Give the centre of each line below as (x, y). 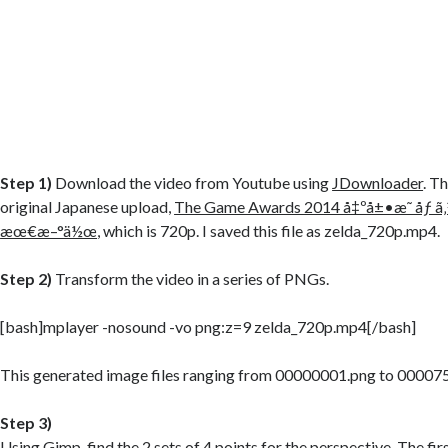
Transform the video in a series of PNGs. (191, 278)
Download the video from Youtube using (192, 182)
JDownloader (378, 182)
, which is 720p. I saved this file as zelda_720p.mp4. (269, 230)
